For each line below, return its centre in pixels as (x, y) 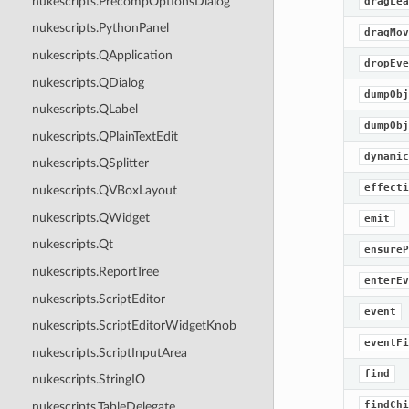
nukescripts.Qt (72, 245)
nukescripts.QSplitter (90, 163)
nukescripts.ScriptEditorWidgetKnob (134, 326)
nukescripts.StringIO (88, 380)
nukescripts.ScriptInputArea (109, 352)
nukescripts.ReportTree (95, 271)
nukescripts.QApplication (102, 55)
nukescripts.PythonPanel (100, 28)
